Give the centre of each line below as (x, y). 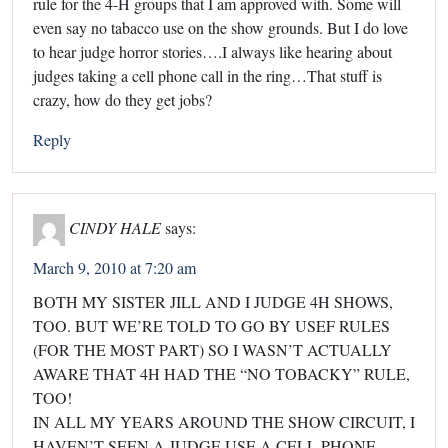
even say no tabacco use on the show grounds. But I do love (220, 27)
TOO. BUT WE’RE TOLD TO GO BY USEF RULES (211, 325)
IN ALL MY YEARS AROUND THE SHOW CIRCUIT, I (224, 421)
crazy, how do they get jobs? (122, 99)
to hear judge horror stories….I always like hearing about (212, 51)
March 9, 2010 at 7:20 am (114, 267)
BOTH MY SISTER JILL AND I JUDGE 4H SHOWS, (213, 301)
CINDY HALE (115, 227)
